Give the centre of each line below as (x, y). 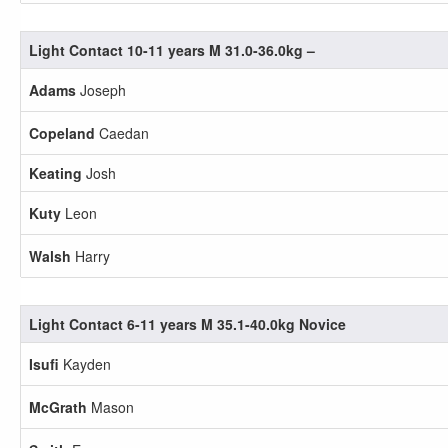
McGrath (58, 407)
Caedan (122, 133)
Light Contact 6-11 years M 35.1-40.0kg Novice (187, 324)
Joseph (101, 90)
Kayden (85, 364)
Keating (55, 173)
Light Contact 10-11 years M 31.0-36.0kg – (172, 50)
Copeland (62, 133)
